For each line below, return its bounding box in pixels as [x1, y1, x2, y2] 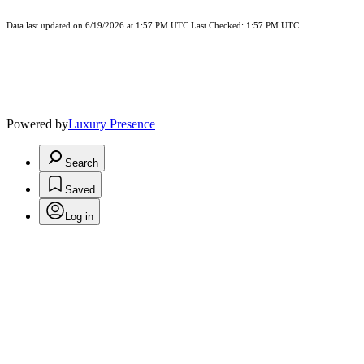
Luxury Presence [68, 117, 155, 132]
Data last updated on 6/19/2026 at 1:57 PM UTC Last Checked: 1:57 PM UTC [6, 21, 299, 31]
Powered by [6, 117, 68, 132]
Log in [65, 210, 93, 223]
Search [65, 157, 98, 170]
